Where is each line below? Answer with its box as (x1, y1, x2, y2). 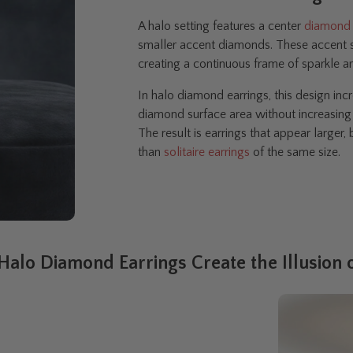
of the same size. (250, 145, 341, 160)
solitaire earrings (164, 145, 251, 160)
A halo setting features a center (138, 19, 305, 34)
